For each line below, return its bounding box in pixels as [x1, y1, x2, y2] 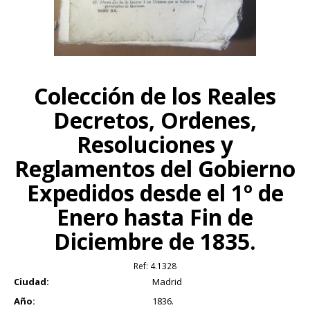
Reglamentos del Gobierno [15, 153, 295, 183]
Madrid [152, 275, 182, 288]
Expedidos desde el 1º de [26, 177, 284, 208]
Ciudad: [14, 275, 49, 288]
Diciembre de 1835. [54, 226, 256, 256]
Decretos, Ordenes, [53, 104, 257, 135]
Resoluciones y [77, 129, 233, 159]
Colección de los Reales [34, 80, 276, 111]
